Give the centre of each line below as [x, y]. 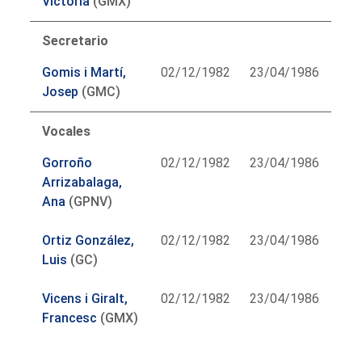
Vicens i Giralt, [85, 298]
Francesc [70, 318]
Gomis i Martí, [84, 72]
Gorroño [67, 162]
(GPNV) [89, 201]
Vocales [67, 131]
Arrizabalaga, [82, 182]
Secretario [76, 40]
